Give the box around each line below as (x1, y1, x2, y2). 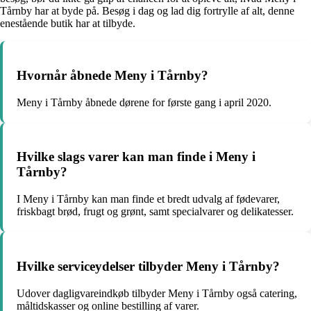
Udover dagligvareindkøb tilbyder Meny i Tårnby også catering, (17, 287, 297, 299)
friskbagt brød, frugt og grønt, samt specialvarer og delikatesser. (17, 205, 294, 218)
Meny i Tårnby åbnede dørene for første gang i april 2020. (17, 96, 271, 108)
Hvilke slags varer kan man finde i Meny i (17, 149, 255, 165)
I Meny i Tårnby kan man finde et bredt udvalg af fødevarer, (17, 193, 280, 205)
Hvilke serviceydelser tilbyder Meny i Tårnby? (17, 258, 280, 274)
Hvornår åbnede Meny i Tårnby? (17, 67, 208, 83)
